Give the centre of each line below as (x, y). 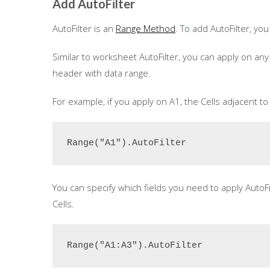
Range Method (146, 28)
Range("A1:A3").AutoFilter (135, 246)
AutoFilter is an (84, 28)
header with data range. (102, 73)
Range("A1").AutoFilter (127, 143)
